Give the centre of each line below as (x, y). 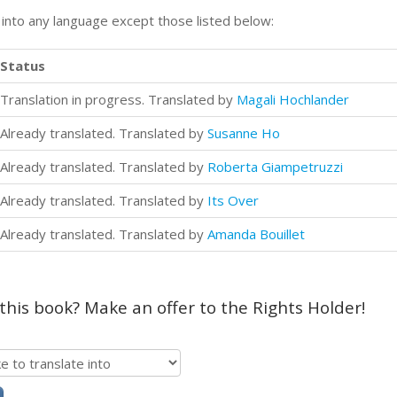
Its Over (233, 200)
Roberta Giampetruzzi (275, 166)
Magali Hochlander (293, 99)
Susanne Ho (244, 132)
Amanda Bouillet (256, 234)
